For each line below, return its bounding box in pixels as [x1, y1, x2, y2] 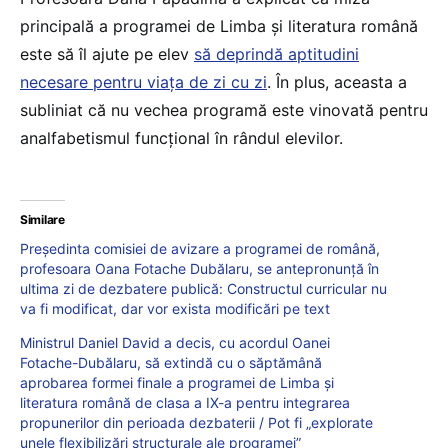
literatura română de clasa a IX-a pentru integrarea [20, 394, 350, 412]
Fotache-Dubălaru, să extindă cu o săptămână [20, 354, 322, 372]
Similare [20, 212, 65, 228]
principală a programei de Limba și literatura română [20, 16, 418, 37]
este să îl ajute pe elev [20, 44, 194, 65]
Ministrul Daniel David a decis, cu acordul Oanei [20, 334, 330, 352]
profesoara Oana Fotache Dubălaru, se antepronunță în [20, 260, 379, 278]
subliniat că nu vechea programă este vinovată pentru [20, 100, 428, 121]
